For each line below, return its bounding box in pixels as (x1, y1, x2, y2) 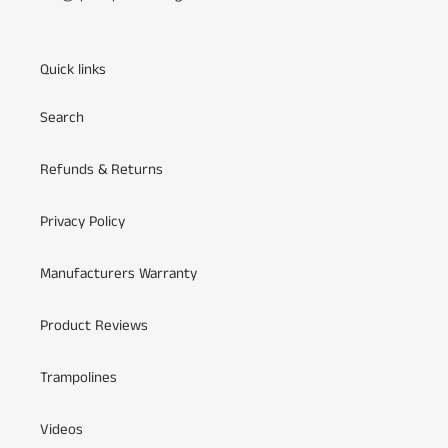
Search (40, 106, 84, 128)
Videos (40, 418, 83, 440)
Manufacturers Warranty (40, 262, 197, 284)
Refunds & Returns (40, 158, 163, 180)
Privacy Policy (40, 210, 125, 232)
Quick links (40, 59, 106, 81)
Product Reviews (40, 314, 148, 336)
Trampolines (40, 366, 117, 388)
